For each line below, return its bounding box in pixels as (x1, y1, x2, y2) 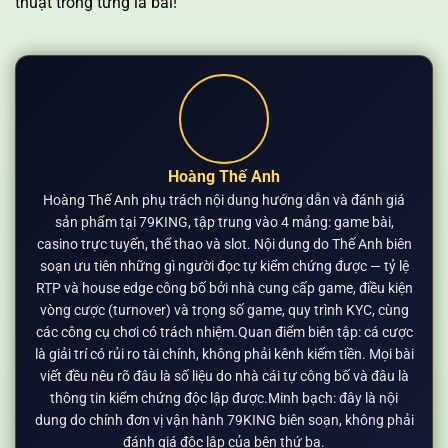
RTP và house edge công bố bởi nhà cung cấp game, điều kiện (35, 280, 413, 297)
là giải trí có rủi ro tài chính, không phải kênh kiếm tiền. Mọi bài (34, 346, 414, 363)
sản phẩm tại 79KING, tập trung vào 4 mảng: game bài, (54, 214, 394, 231)
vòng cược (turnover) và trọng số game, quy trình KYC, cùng (39, 302, 409, 319)
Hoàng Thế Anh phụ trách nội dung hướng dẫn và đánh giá (43, 192, 405, 209)
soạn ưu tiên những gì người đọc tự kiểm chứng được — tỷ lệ (39, 258, 409, 275)
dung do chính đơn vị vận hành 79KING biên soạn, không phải (34, 412, 414, 429)
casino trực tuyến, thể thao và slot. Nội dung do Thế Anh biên (36, 236, 412, 253)
